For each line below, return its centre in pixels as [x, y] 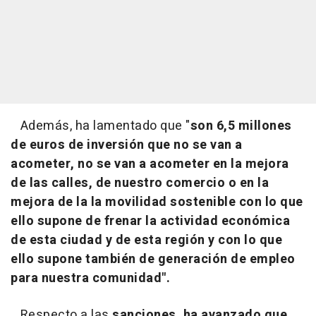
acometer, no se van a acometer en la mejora [150, 164]
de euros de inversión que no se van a [127, 145]
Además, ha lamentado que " [101, 126]
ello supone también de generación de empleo [153, 260]
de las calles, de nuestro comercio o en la [140, 183]
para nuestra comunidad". [90, 279]
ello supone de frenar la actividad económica [150, 221]
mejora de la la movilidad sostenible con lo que [157, 202]
